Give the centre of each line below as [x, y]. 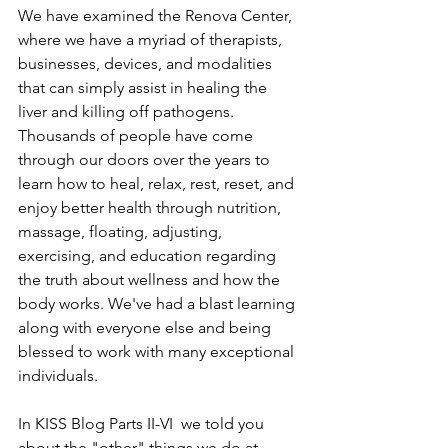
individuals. [58, 375]
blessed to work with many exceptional [158, 351]
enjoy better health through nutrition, [151, 207]
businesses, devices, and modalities [147, 63]
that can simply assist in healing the [144, 87]
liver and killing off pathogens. [128, 111]
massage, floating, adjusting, [122, 231]
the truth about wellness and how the [151, 279]
